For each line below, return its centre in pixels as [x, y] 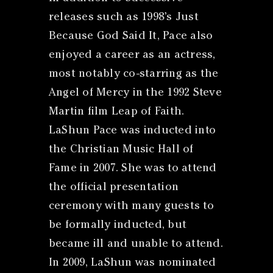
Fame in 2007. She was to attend [133, 168]
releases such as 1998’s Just [123, 17]
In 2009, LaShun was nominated [132, 263]
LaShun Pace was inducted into [132, 131]
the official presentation [114, 187]
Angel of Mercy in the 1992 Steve [135, 93]
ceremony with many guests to [131, 206]
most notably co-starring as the [133, 74]
